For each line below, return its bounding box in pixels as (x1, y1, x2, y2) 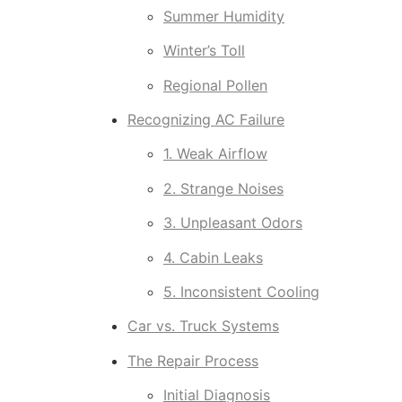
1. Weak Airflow (163, 144, 267, 163)
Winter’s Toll (163, 41, 245, 60)
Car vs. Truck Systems (127, 317, 279, 336)
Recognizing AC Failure (127, 109, 284, 128)
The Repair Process (127, 351, 258, 370)
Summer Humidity (163, 6, 284, 25)
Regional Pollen (163, 75, 267, 94)
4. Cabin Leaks (163, 248, 263, 267)
